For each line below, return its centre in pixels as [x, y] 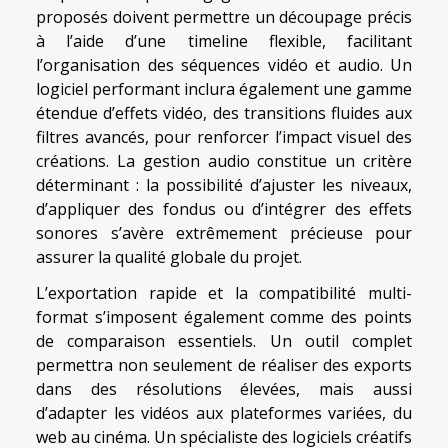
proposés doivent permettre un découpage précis [224, 17]
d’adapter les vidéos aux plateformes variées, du [224, 413]
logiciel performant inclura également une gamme [224, 89]
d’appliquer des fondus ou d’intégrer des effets [224, 209]
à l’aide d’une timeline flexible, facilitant [224, 41]
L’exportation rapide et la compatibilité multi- [224, 293]
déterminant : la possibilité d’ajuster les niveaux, [224, 185]
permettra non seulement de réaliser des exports [224, 365]
